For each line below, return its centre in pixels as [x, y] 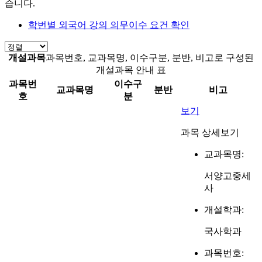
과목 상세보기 [210, 132]
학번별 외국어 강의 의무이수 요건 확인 [109, 25]
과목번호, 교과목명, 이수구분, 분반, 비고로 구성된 [150, 57]
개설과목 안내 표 [131, 70]
